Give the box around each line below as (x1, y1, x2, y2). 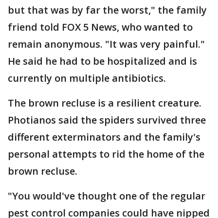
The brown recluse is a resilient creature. (8, 96, 201, 109)
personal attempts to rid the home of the (8, 147, 204, 161)
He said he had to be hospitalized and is (8, 54, 197, 68)
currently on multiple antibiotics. (8, 72, 166, 85)
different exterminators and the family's (8, 130, 200, 144)
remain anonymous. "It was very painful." (8, 37, 205, 51)
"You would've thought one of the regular (8, 189, 205, 202)
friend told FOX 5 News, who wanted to (8, 20, 193, 34)
